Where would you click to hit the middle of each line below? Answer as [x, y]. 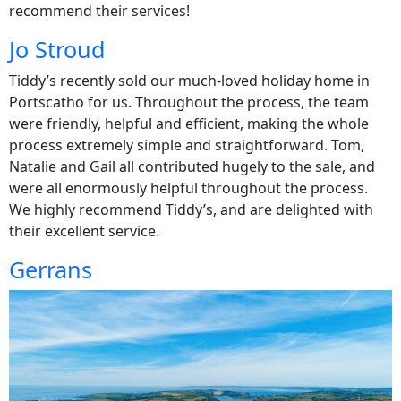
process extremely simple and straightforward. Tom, [187, 145]
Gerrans [51, 269]
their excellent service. [84, 230]
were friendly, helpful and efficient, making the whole [189, 123]
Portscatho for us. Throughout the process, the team [189, 102]
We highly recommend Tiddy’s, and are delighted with [191, 209]
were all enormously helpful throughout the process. [188, 188]
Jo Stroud [57, 49]
